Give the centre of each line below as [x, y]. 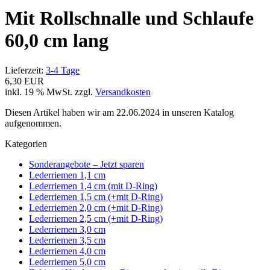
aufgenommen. [33, 123]
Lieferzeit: [25, 70]
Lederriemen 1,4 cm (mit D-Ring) [93, 186]
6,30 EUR [24, 81]
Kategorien [26, 143]
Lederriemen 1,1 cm [67, 175]
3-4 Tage [63, 70]
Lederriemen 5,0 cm [67, 262]
